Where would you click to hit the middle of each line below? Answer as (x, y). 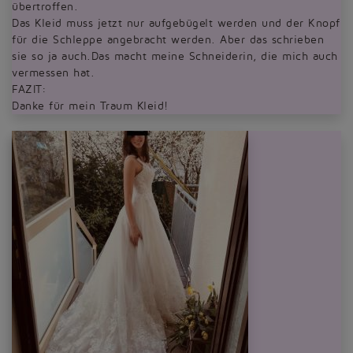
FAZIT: (29, 89)
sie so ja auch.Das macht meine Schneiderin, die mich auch (175, 56)
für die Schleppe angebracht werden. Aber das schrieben (168, 40)
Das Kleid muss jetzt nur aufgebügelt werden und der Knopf (176, 23)
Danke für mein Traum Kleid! (90, 106)
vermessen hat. (53, 73)
